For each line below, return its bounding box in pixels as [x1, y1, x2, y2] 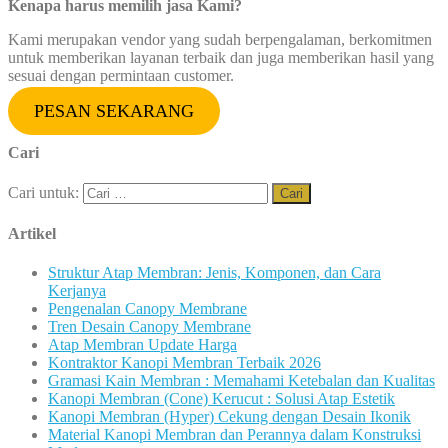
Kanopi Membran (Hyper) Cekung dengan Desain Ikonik [48, 408, 411, 426]
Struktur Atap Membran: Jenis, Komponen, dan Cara [48, 264, 381, 282]
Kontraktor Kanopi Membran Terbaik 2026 [48, 354, 321, 372]
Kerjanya [48, 282, 106, 300]
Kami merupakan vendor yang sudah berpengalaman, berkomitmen [8, 31, 432, 49]
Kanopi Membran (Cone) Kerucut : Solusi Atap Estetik [48, 390, 395, 408]
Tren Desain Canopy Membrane [48, 318, 251, 336]
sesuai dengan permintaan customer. [8, 67, 234, 85]
